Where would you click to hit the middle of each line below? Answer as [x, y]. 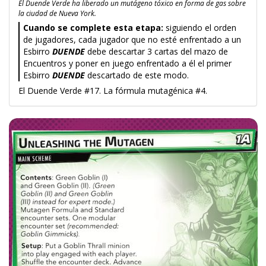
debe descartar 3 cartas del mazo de [156, 51]
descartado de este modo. [137, 75]
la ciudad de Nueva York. [57, 13]
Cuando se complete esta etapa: [93, 28]
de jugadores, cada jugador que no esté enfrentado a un [132, 39]
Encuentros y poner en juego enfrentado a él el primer [127, 63]
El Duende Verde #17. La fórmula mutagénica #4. [113, 91]
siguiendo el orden [200, 28]
